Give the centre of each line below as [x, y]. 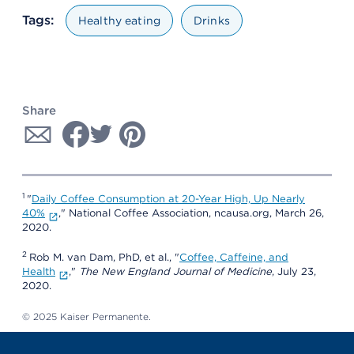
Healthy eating [119, 20]
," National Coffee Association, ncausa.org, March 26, [191, 213]
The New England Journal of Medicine [175, 271]
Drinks [211, 20]
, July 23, [294, 271]
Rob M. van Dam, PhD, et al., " [104, 257]
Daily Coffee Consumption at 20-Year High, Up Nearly [168, 198]
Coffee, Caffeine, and [234, 257]
